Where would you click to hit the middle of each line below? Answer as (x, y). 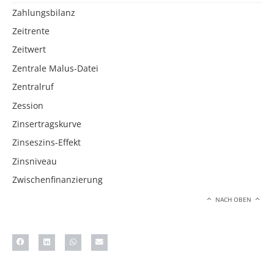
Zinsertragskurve (47, 124)
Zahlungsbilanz (44, 12)
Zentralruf (33, 87)
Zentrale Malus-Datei (55, 68)
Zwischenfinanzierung (57, 180)
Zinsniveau (35, 161)
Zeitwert (29, 50)
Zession (28, 105)
